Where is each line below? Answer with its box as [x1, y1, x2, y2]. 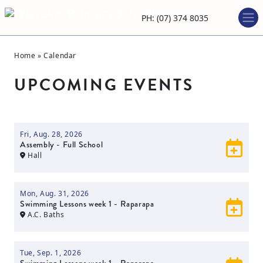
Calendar [43, 50, 77, 60]
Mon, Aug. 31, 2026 [20, 188, 89, 198]
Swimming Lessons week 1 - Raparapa [20, 198, 154, 210]
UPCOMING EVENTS [14, 73, 194, 97]
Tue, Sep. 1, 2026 [20, 248, 82, 258]
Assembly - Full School [20, 139, 103, 150]
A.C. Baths [25, 210, 65, 220]
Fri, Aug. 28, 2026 [20, 129, 83, 139]
